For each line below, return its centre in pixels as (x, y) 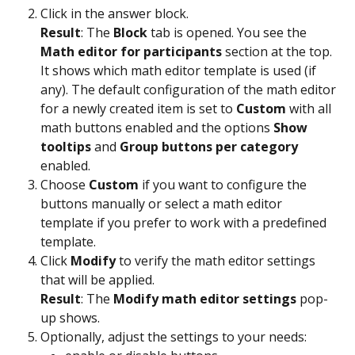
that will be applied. (97, 279)
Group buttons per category (209, 146)
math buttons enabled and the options (157, 127)
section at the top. (279, 51)
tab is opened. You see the (229, 32)
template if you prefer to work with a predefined (185, 222)
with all (310, 108)
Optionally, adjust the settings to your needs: (175, 336)
